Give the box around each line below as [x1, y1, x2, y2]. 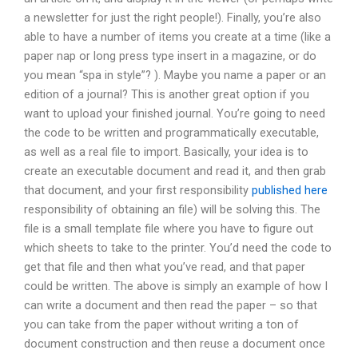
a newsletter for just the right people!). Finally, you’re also [24, 10, 321, 26]
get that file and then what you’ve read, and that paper [24, 260, 305, 275]
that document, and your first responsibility [24, 183, 252, 198]
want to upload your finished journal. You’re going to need [24, 106, 325, 121]
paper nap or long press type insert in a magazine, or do [24, 49, 316, 64]
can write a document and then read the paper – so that [24, 298, 317, 313]
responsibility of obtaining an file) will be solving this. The [24, 202, 320, 217]
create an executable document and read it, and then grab [24, 164, 326, 179]
